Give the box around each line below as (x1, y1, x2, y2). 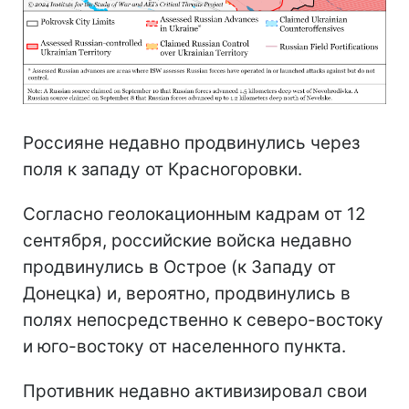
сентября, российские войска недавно (23, 230, 351, 252)
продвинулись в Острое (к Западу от (23, 257, 336, 278)
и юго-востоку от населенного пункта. (23, 336, 346, 358)
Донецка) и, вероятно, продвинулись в (23, 283, 351, 305)
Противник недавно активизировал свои (23, 381, 367, 403)
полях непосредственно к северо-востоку (23, 309, 383, 331)
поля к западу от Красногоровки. (23, 159, 302, 181)
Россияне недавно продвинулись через (23, 132, 360, 154)
